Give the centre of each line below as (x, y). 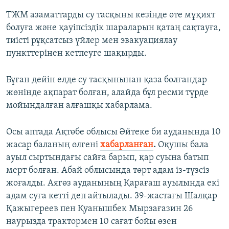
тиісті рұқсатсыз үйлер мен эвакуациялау (92, 41)
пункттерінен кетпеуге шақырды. (76, 54)
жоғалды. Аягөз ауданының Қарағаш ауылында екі (113, 184)
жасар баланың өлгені (53, 145)
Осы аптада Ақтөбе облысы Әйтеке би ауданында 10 (113, 132)
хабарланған (127, 145)
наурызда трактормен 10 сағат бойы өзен (91, 222)
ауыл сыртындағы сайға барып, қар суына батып (107, 158)
